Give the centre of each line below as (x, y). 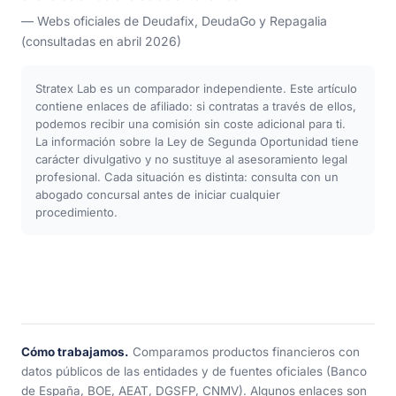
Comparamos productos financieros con (244, 352)
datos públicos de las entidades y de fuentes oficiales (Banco (194, 372)
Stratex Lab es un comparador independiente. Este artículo (196, 89)
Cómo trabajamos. (75, 352)
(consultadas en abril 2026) (101, 42)
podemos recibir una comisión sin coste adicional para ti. (190, 124)
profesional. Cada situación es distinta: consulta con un (187, 177)
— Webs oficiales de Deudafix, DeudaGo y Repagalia (174, 21)
